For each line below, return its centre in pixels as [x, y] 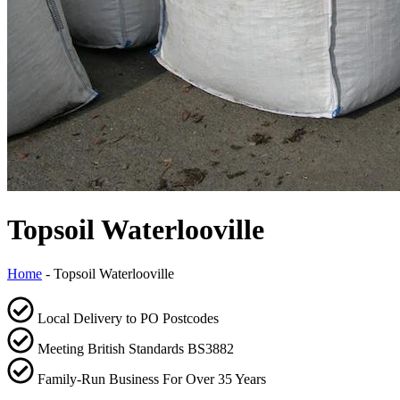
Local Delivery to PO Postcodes [128, 318]
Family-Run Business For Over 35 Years [152, 379]
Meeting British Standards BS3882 [136, 348]
